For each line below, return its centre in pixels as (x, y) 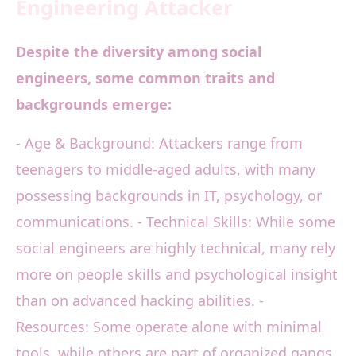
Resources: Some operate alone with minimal (169, 327)
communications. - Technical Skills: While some (176, 222)
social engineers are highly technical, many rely (176, 248)
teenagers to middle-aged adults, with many (166, 170)
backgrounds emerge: (94, 104)
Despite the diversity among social (139, 52)
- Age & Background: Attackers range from (159, 143)
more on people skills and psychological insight (177, 275)
